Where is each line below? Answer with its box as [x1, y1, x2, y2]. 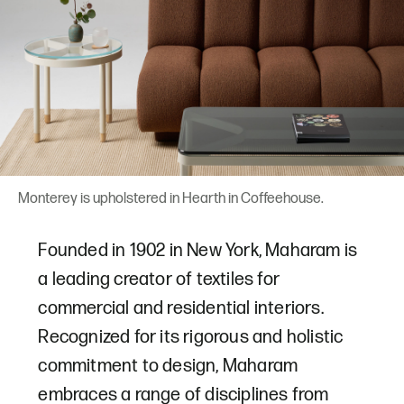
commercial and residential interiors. [38, 297, 324, 319]
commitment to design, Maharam [38, 354, 298, 377]
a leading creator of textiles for [38, 268, 280, 290]
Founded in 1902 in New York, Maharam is [38, 239, 358, 262]
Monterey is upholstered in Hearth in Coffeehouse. [18, 189, 324, 207]
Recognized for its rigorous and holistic [38, 326, 344, 348]
